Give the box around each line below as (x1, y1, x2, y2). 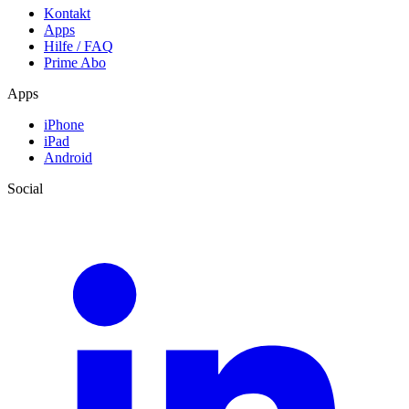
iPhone (44, 117, 84, 133)
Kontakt (44, 5, 90, 22)
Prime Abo (44, 55, 106, 71)
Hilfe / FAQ (44, 38, 113, 55)
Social (7, 181, 43, 197)
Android (44, 150, 92, 166)
